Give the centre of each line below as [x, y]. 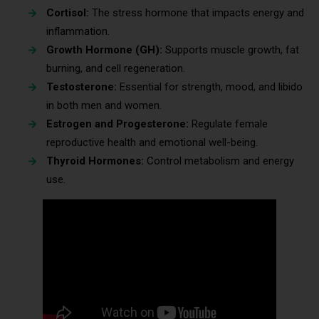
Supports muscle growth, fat [232, 49]
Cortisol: [69, 12]
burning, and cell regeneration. [116, 68]
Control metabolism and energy [220, 161]
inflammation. [78, 31]
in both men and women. [104, 105]
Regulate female [228, 124]
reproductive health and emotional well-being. [152, 142]
